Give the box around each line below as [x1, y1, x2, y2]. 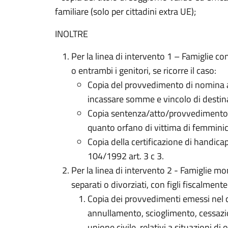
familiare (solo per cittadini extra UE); [55, 5, 196, 18]
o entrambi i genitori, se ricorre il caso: [71, 64, 216, 77]
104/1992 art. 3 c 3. [88, 149, 164, 163]
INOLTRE [55, 27, 88, 41]
